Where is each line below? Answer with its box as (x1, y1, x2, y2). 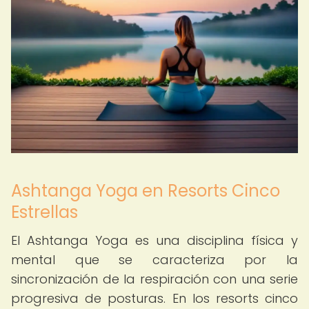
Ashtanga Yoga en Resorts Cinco (11, 179, 280, 202)
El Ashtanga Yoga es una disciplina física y (11, 232, 298, 249)
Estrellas (11, 201, 78, 223)
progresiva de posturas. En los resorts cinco (11, 290, 298, 307)
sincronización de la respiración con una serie (11, 270, 298, 288)
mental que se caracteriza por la (11, 251, 298, 268)
